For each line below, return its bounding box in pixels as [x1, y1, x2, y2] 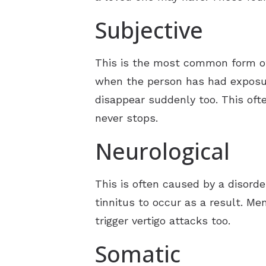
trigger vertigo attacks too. [95, 214, 230, 227]
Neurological [95, 135, 230, 166]
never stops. [95, 111, 158, 124]
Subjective [95, 15, 203, 46]
